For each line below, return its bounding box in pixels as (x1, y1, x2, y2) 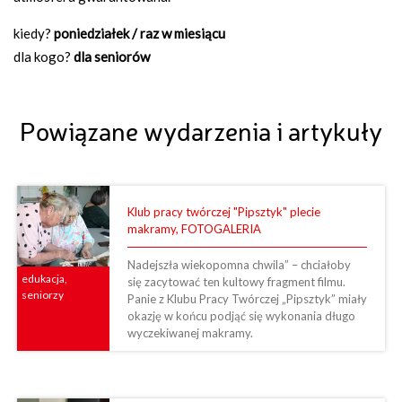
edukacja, (22, 271, 67, 285)
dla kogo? (13, 48, 74, 65)
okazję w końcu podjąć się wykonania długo (127, 308, 355, 323)
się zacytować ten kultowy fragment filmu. (127, 274, 345, 289)
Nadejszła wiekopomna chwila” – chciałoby (127, 257, 351, 272)
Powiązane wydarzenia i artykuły (20, 115, 382, 147)
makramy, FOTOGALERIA (127, 221, 261, 236)
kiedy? (13, 24, 54, 41)
